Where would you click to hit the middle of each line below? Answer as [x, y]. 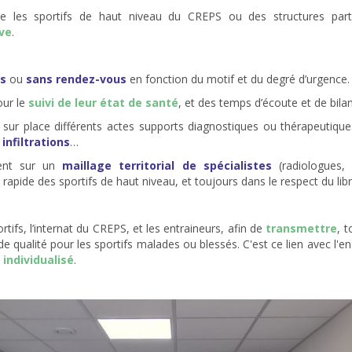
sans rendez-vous [76, 79]
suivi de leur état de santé [103, 103]
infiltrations [36, 142]
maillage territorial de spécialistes [167, 166]
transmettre [302, 229]
